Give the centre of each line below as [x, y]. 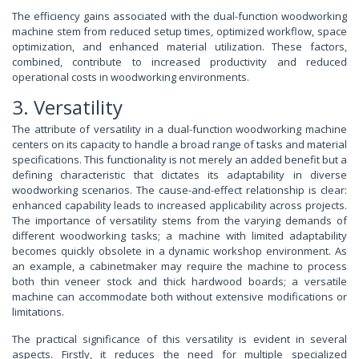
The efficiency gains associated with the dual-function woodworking [179, 16]
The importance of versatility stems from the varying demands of [179, 221]
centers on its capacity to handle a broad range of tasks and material [179, 145]
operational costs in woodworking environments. [131, 77]
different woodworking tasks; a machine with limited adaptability [179, 236]
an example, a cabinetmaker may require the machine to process [179, 266]
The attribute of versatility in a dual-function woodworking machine [179, 129]
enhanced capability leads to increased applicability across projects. [179, 206]
